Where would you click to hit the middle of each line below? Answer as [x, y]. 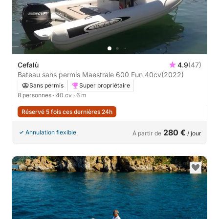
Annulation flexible [51, 132]
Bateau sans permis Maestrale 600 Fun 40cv [153, 74]
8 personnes [35, 95]
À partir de [147, 133]
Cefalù [28, 65]
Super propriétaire [105, 85]
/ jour [194, 133]
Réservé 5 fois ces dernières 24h [67, 111]
